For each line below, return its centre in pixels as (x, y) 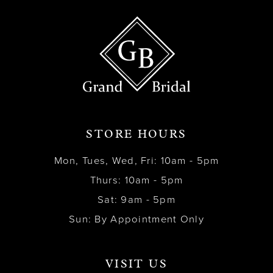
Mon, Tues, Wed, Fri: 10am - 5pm (136, 161)
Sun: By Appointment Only (136, 220)
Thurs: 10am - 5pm (136, 181)
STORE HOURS (136, 135)
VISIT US (136, 265)
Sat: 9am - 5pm (136, 200)
